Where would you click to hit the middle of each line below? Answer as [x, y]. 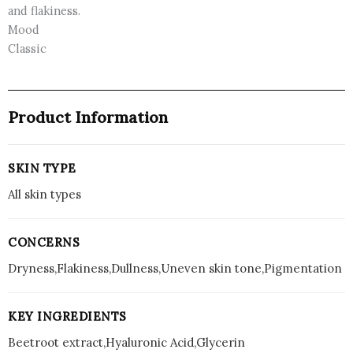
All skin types [45, 194]
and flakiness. [44, 10]
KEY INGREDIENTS [67, 316]
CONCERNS [44, 242]
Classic [27, 48]
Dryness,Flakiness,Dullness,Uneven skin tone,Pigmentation [175, 268]
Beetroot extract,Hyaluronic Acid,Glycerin [126, 342]
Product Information [88, 117]
